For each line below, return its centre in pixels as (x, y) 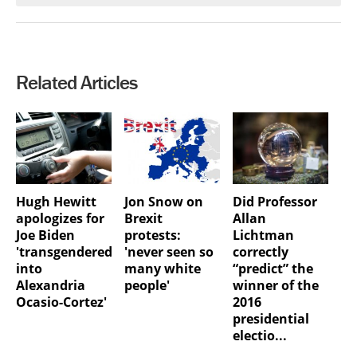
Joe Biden (45, 235)
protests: (152, 235)
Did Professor (275, 201)
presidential (271, 318)
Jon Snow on (163, 201)
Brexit (143, 218)
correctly (260, 251)
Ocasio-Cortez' (61, 302)
